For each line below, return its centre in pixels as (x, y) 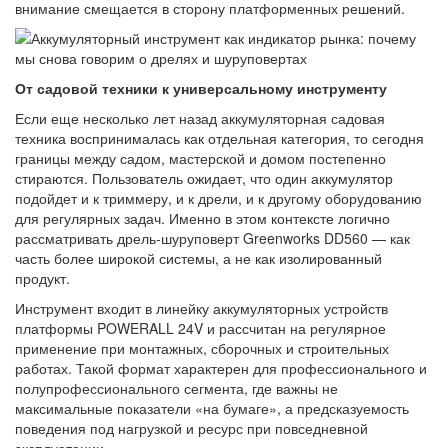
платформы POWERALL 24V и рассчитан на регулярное (200, 328)
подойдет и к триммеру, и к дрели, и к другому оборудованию (218, 198)
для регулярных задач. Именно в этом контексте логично (202, 218)
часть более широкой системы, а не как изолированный (198, 258)
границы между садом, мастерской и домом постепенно (200, 158)
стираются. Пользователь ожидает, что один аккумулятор (204, 178)
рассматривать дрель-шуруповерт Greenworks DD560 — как (212, 238)
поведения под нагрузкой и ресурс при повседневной (191, 428)
